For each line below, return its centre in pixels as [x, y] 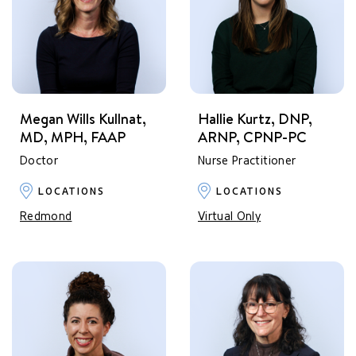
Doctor [39, 161]
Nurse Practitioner [247, 161]
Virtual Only [230, 217]
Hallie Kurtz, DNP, [255, 119]
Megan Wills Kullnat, [83, 119]
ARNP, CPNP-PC [252, 137]
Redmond [46, 217]
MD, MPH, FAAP [73, 137]
